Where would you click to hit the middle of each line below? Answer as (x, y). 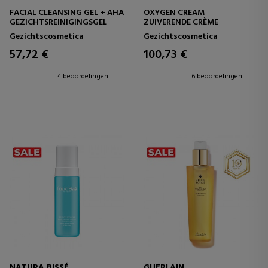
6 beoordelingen (217, 77)
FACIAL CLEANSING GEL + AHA (67, 13)
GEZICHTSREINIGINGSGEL (58, 23)
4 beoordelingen (83, 77)
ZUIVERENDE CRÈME (181, 23)
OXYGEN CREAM (174, 13)
